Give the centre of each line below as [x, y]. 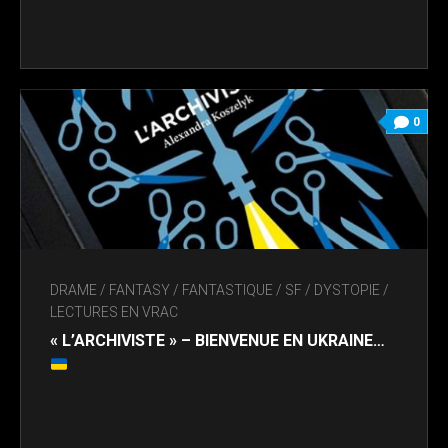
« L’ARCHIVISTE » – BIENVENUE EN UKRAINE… [217, 341]
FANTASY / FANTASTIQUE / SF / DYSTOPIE [244, 290]
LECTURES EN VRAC [114, 312]
